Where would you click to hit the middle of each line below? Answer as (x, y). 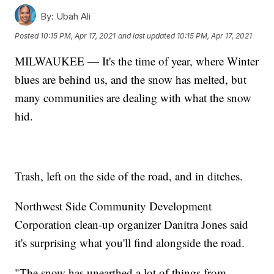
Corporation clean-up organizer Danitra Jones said (132, 224)
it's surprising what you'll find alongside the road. (130, 243)
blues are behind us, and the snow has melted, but (131, 80)
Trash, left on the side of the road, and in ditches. (129, 176)
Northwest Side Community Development (113, 206)
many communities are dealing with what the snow (133, 98)
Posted (28, 35)
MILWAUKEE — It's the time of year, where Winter (137, 61)
